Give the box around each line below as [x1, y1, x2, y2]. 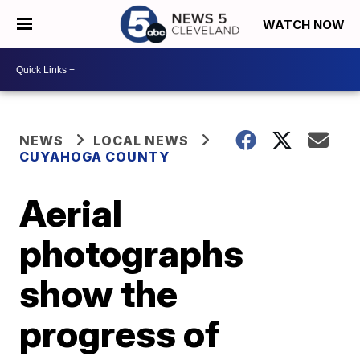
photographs [19, 231, 244, 276]
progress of [19, 311, 220, 356]
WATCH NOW [263, 17, 348, 33]
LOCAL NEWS [93, 133, 190, 149]
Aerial [19, 190, 123, 235]
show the [19, 271, 178, 316]
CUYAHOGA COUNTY [19, 149, 170, 165]
